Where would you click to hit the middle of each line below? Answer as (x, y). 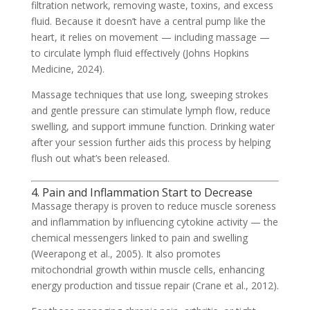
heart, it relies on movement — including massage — (150, 37)
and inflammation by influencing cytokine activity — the (154, 221)
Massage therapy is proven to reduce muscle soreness (153, 206)
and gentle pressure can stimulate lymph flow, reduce (151, 110)
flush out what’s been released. (100, 158)
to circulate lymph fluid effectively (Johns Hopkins (140, 53)
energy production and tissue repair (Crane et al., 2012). (155, 285)
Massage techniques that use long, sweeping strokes (149, 94)
